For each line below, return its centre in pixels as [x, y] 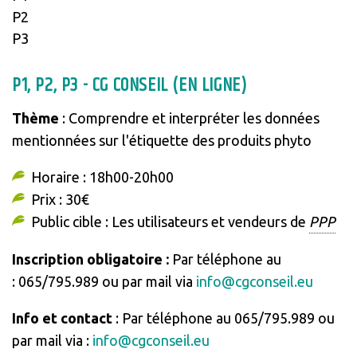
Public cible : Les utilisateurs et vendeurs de [170, 221]
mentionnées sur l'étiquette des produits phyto [161, 140]
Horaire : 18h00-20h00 [102, 177]
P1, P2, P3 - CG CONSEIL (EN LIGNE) [129, 85]
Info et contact [62, 318]
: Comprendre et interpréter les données [189, 118]
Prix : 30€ [60, 199]
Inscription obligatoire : [92, 259]
